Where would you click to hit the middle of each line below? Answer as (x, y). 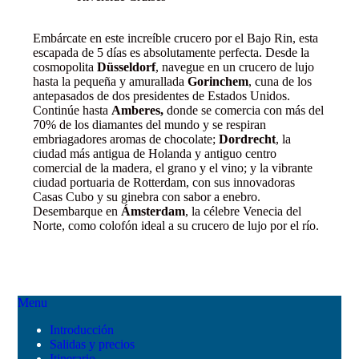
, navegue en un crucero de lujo (234, 67)
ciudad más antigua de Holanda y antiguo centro (154, 153)
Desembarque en (77, 211)
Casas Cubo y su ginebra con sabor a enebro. (146, 196)
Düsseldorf (126, 67)
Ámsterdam (153, 211)
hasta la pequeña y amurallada (110, 81)
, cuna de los (280, 81)
